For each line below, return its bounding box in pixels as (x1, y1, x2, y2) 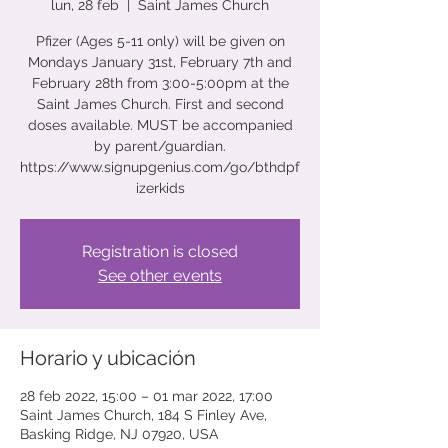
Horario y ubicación (20, 346, 196, 370)
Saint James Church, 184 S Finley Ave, (20, 407, 267, 423)
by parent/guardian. (94, 138, 226, 154)
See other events (98, 266, 222, 285)
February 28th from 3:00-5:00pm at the (31, 75, 289, 91)
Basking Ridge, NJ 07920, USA (20, 426, 218, 442)
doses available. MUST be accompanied (27, 117, 293, 133)
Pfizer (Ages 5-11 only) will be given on (35, 33, 285, 49)
